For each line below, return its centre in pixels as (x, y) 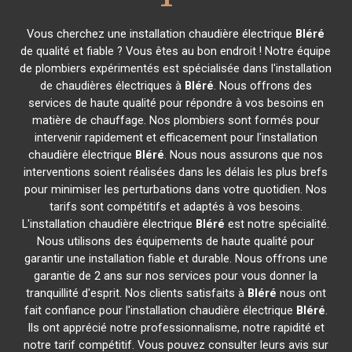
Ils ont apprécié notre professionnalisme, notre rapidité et (176, 328)
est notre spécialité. (277, 224)
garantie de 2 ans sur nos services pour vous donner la (176, 276)
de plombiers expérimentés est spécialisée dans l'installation (176, 68)
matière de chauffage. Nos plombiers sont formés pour (176, 120)
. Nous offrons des (262, 86)
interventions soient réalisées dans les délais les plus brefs (176, 172)
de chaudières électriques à (112, 86)
